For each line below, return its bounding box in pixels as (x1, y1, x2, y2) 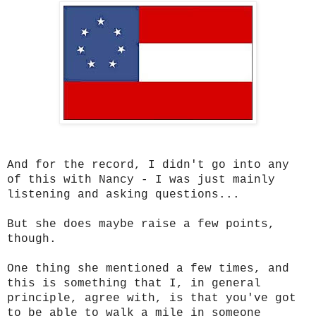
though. (7, 232, 56, 245)
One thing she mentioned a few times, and (7, 262, 289, 275)
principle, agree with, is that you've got (7, 291, 296, 305)
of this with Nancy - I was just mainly (7, 173, 275, 186)
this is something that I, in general (7, 276, 261, 290)
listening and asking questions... (7, 188, 240, 201)
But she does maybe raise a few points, (7, 217, 275, 231)
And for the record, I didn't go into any (7, 158, 289, 171)
